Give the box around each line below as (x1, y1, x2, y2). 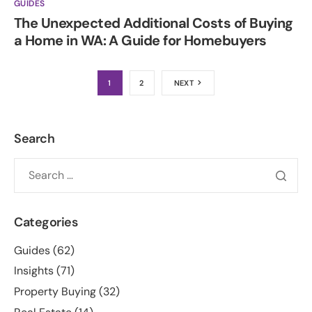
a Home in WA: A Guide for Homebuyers (14, 31, 267, 49)
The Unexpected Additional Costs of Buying (14, 13, 293, 32)
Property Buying (14, 284, 96, 299)
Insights (14, 263, 54, 279)
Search (14, 130, 55, 147)
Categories (14, 213, 78, 231)
